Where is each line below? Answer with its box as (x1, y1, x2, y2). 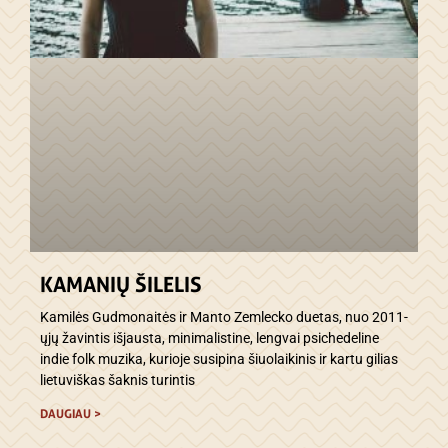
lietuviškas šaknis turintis (40, 372, 195, 389)
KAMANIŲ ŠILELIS (40, 272, 202, 298)
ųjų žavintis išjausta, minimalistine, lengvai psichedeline (40, 330, 379, 347)
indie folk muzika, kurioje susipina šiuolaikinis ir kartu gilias (40, 351, 398, 368)
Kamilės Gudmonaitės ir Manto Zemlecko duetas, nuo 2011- (40, 309, 408, 326)
